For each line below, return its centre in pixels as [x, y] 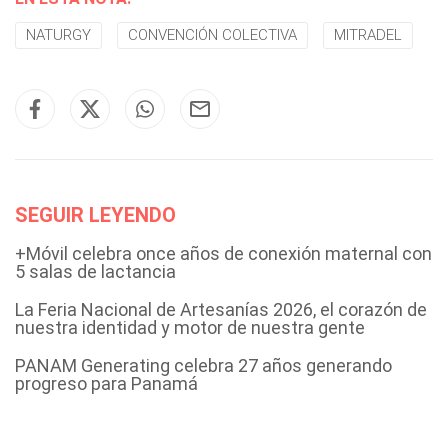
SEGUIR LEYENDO [95, 215]
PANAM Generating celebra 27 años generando [203, 365]
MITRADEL [368, 35]
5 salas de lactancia [95, 271]
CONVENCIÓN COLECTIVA [212, 35]
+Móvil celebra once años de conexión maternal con [223, 253]
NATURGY [58, 35]
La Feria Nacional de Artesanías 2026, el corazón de [221, 309]
